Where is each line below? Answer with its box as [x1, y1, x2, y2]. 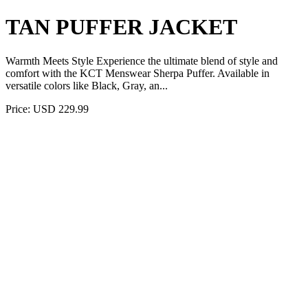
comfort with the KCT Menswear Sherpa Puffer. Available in [5, 67, 269, 79]
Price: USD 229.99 [5, 102, 89, 115]
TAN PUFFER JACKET [5, 14, 237, 40]
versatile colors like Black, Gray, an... [5, 79, 168, 91]
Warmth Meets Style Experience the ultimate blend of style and [5, 54, 278, 67]
